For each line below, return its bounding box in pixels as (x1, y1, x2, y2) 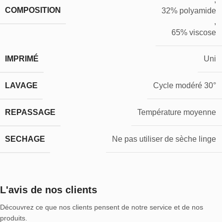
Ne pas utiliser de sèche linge (112, 135, 216, 144)
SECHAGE (5, 134, 45, 143)
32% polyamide (162, 6, 216, 15)
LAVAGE (5, 81, 38, 90)
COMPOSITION (5, 6, 61, 15)
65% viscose (171, 28, 216, 37)
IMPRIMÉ (5, 54, 39, 63)
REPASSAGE (5, 108, 55, 116)
